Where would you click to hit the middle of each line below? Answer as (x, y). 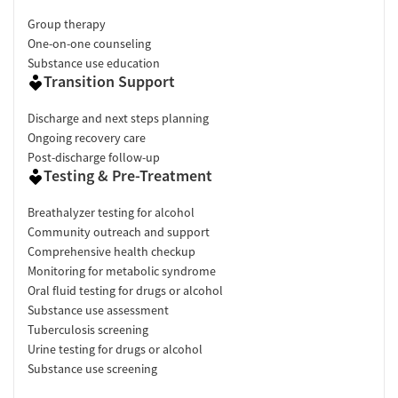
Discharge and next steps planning (118, 119)
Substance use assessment (98, 310)
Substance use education (94, 64)
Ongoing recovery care (87, 138)
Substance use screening (92, 369)
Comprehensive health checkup (111, 252)
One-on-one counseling (89, 44)
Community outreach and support (119, 232)
